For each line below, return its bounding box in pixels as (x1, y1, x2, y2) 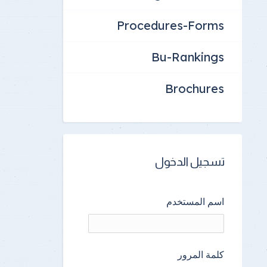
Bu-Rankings (151, 49, 224, 64)
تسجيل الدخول (155, 154, 224, 168)
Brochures (165, 80, 224, 96)
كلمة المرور (178, 248, 224, 260)
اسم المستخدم (166, 195, 224, 207)
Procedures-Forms (117, 17, 224, 33)
